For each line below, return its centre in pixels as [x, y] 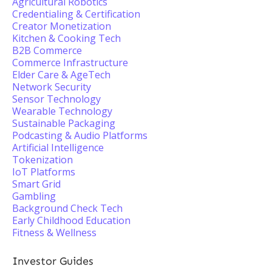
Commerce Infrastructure [70, 63]
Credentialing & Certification [76, 14]
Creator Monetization [62, 26]
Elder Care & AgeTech [61, 75]
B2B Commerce [47, 50]
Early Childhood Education [71, 220]
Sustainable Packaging [64, 123]
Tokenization [42, 160]
